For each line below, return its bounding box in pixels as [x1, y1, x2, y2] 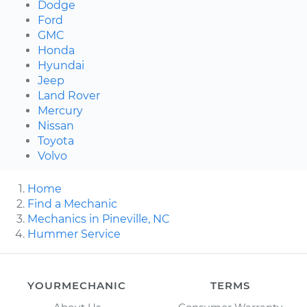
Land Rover [38, 88, 100, 102]
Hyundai [38, 58, 84, 72]
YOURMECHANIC [27, 278, 126, 292]
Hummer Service [27, 227, 121, 241]
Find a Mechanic [27, 197, 117, 210]
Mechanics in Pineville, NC [27, 212, 170, 225]
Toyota [38, 134, 74, 147]
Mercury [38, 103, 83, 117]
